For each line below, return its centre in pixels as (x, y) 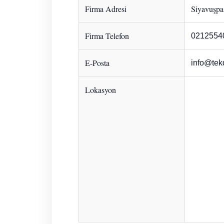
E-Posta (97, 62)
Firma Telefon (107, 35)
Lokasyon (100, 89)
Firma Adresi (105, 8)
